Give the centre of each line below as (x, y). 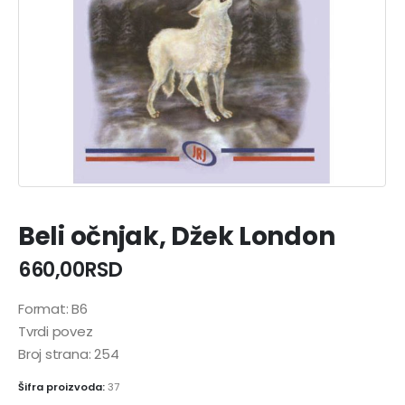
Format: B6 (53, 308)
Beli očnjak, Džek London (177, 236)
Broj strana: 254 (69, 353)
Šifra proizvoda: (63, 387)
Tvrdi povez (56, 331)
